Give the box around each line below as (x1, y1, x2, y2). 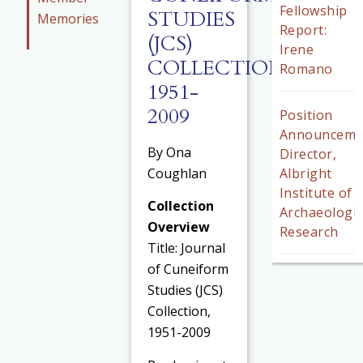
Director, (279, 145, 337, 163)
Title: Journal (147, 239, 226, 258)
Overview (147, 218, 211, 237)
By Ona (147, 143, 192, 161)
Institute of (279, 184, 352, 202)
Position (279, 106, 333, 124)
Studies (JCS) (147, 281, 224, 300)
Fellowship (279, 2, 348, 19)
